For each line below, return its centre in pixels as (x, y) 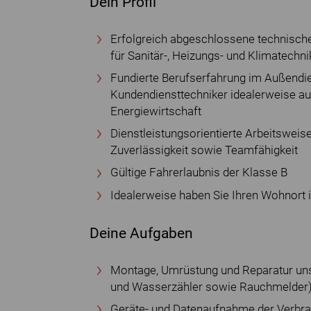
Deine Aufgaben (141, 233)
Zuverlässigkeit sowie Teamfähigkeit (204, 151)
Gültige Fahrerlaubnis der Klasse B (199, 173)
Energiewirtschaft (156, 111)
